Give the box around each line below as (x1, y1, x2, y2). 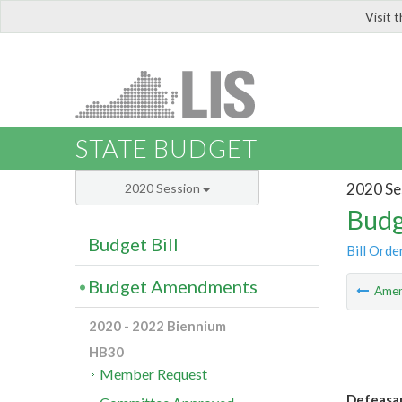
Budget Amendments (88, 275, 258, 298)
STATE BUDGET (75, 134, 258, 164)
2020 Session (125, 180, 203, 197)
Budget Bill (88, 233, 179, 256)
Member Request (100, 365, 208, 383)
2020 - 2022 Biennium (89, 318, 226, 335)
